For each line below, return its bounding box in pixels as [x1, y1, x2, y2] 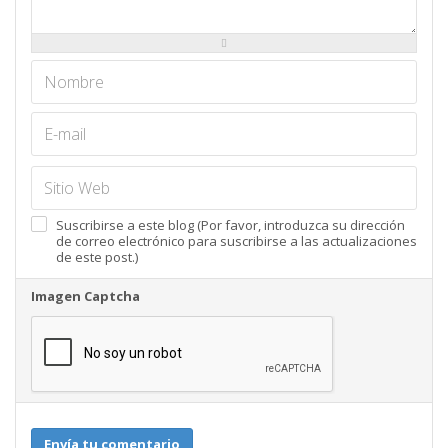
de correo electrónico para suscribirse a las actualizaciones [56, 232, 417, 251]
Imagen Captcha [31, 287, 140, 306]
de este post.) [56, 248, 138, 267]
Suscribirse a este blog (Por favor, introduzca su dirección [56, 216, 405, 235]
